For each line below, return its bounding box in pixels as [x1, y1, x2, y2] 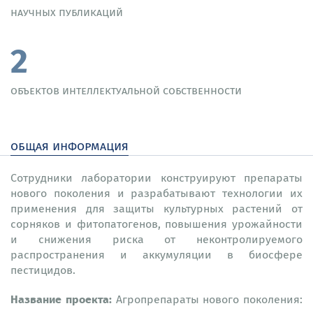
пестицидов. [10, 261, 78, 278]
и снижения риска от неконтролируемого [10, 231, 303, 247]
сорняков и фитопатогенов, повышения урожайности [10, 215, 303, 232]
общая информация [10, 136, 129, 154]
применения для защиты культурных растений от [10, 200, 303, 217]
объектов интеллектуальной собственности [10, 82, 242, 99]
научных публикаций [10, 3, 123, 20]
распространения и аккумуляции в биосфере [10, 246, 303, 263]
